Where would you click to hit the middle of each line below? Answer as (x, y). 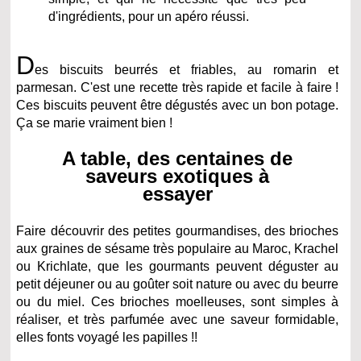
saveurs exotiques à (178, 176)
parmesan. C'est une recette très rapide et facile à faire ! (178, 87)
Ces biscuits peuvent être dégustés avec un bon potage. (178, 105)
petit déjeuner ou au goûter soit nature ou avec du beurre (178, 284)
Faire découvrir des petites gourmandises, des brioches (178, 230)
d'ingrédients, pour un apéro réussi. (149, 16)
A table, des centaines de (178, 158)
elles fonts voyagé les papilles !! (107, 337)
